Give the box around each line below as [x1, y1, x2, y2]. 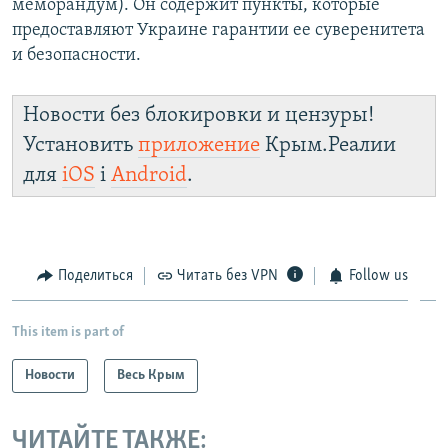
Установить [23, 135, 138, 156]
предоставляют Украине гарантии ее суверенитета [12, 21, 425, 40]
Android [111, 165, 187, 186]
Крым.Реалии [260, 135, 396, 156]
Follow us [348, 268, 408, 284]
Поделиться [57, 268, 133, 284]
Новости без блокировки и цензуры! [23, 105, 374, 126]
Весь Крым [117, 367, 185, 383]
